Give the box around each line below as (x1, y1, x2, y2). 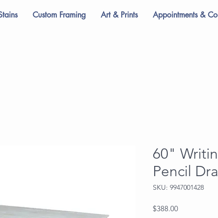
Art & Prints (101, 10, 138, 20)
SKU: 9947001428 (153, 182, 204, 192)
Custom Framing (33, 10, 86, 20)
